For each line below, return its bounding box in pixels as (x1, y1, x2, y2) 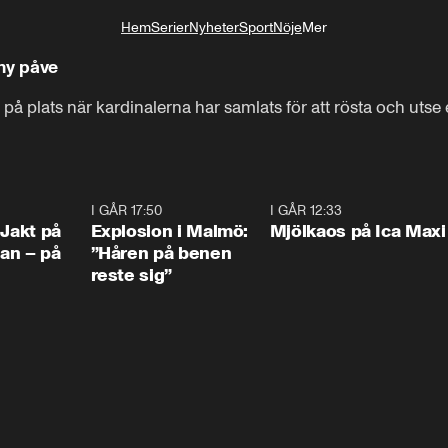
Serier (151, 19, 189, 36)
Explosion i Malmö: (90, 220, 249, 242)
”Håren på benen (90, 242, 232, 264)
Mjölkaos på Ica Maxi (269, 220, 446, 242)
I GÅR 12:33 (269, 202, 342, 219)
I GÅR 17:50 (90, 202, 162, 219)
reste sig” (90, 264, 172, 286)
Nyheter (189, 19, 239, 36)
